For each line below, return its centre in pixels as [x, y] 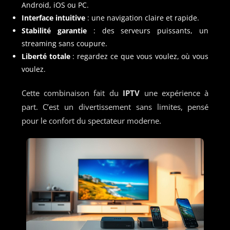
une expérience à [174, 93]
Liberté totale [46, 56]
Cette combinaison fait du [72, 93]
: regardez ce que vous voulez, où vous [139, 56]
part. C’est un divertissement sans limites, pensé [115, 107]
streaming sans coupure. [64, 43]
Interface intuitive [53, 17]
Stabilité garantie [54, 30]
